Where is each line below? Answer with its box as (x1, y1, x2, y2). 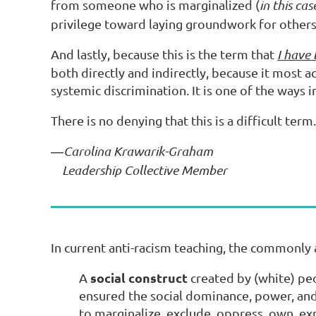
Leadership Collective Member (51, 162, 227, 178)
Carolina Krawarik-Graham (63, 142, 213, 159)
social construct (90, 269, 188, 286)
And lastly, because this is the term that (51, 46, 277, 61)
